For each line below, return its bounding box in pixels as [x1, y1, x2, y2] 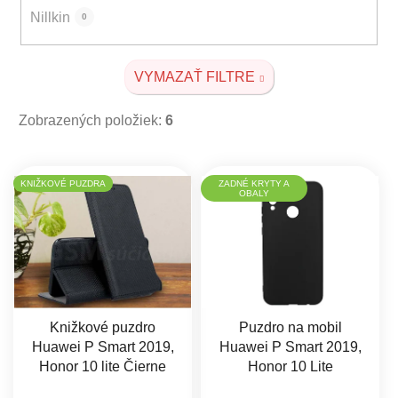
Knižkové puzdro [50, 320, 156, 336]
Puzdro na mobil [238, 320, 342, 336]
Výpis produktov [8, 159, 176, 184]
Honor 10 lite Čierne [39, 359, 167, 375]
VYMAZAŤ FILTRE [134, 68, 256, 84]
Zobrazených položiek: [19, 112, 165, 128]
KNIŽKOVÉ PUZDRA [20, 178, 106, 188]
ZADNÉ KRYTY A [219, 178, 291, 188]
